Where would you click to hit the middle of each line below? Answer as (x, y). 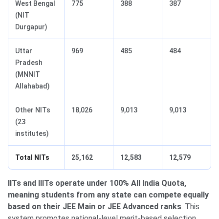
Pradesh (29, 63)
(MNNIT (28, 75)
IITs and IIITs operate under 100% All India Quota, (97, 183)
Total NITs (32, 158)
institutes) (32, 134)
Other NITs (33, 110)
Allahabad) (33, 86)
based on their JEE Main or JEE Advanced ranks (95, 207)
